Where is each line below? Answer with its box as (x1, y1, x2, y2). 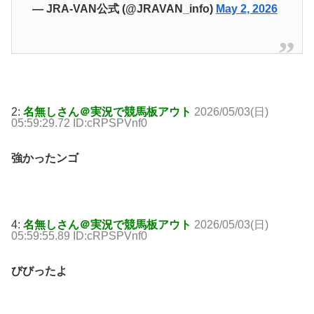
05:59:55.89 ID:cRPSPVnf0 (11, 229, 147, 242)
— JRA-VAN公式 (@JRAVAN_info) (32, 2, 216, 15)
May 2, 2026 (215, 2, 278, 15)
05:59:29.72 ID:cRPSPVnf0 (11, 116, 147, 129)
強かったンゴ (11, 151, 78, 164)
